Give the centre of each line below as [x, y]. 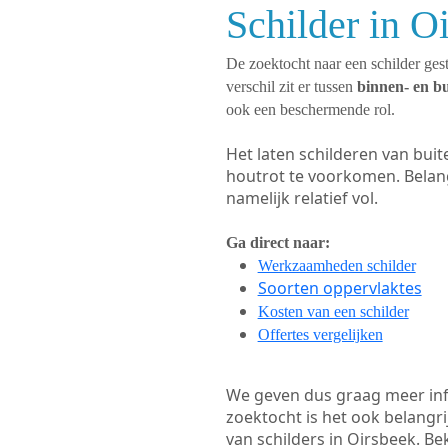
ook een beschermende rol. [310, 109]
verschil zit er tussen [291, 86]
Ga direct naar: [277, 242]
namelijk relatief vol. [301, 198]
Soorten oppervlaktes [339, 288]
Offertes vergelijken [320, 334]
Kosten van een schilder [333, 311]
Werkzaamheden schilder [336, 265]
